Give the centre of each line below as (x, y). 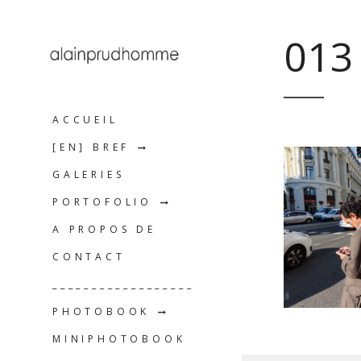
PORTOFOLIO (102, 202)
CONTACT (89, 257)
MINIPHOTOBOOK (119, 339)
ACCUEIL (85, 120)
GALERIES (89, 175)
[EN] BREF (91, 147)
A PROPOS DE (104, 230)
